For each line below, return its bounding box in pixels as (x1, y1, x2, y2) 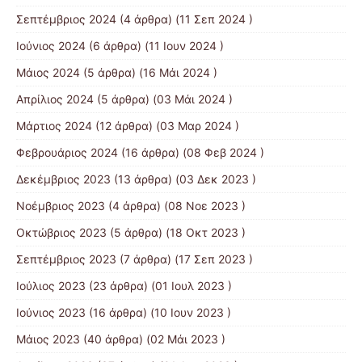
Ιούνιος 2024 (16, 39, 86, 53)
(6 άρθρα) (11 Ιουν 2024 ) (86, 39, 224, 53)
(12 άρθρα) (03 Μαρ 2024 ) (92, 119, 239, 133)
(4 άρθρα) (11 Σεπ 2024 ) (116, 12, 253, 26)
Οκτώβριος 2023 (16, 225, 107, 239)
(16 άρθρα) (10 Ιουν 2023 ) (86, 305, 231, 319)
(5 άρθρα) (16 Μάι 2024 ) (80, 65, 217, 79)
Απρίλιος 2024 (16, 92, 94, 106)
